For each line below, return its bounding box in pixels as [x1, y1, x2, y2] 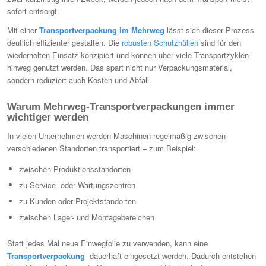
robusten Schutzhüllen [122, 37, 198, 49]
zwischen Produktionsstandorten [19, 163, 131, 175]
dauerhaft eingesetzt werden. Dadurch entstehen [87, 249, 256, 261]
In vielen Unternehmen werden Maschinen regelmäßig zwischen [7, 129, 226, 141]
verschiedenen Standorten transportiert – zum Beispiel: [7, 142, 196, 154]
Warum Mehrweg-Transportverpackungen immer [7, 100, 235, 112]
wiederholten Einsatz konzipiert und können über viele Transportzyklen [7, 49, 249, 61]
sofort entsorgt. [7, 5, 59, 17]
